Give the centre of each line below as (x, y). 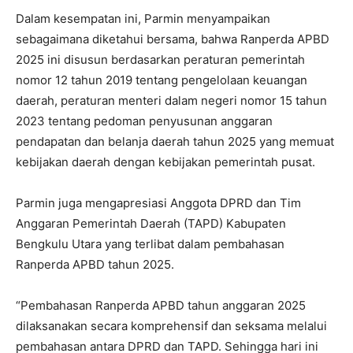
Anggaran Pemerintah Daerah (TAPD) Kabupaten (151, 223)
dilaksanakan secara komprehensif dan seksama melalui (171, 325)
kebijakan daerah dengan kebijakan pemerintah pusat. (165, 162)
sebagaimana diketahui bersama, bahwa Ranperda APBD (173, 39)
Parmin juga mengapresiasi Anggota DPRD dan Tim (158, 203)
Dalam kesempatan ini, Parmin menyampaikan (143, 18)
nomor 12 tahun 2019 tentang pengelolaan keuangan (162, 80)
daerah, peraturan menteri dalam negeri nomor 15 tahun (171, 100)
